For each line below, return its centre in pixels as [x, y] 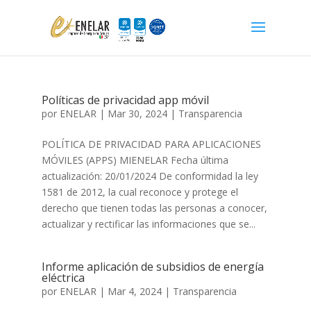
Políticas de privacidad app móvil [125, 100]
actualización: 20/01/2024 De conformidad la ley [150, 176]
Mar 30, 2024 [137, 114]
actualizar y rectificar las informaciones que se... [148, 224]
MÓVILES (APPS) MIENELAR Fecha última [135, 160]
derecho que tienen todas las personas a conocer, [154, 208]
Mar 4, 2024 [134, 291]
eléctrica [63, 278]
